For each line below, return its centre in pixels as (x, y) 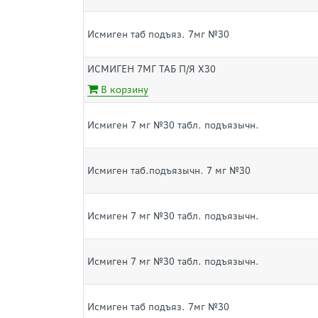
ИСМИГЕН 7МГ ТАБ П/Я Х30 (152, 69)
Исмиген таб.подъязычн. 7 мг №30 (169, 171)
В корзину (123, 90)
